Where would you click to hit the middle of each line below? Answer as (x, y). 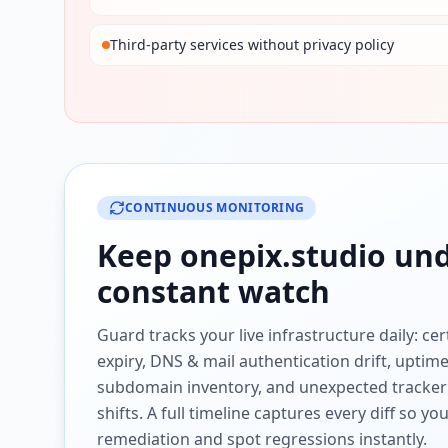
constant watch (213, 291)
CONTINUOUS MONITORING (215, 207)
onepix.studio (283, 255)
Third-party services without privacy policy (252, 44)
